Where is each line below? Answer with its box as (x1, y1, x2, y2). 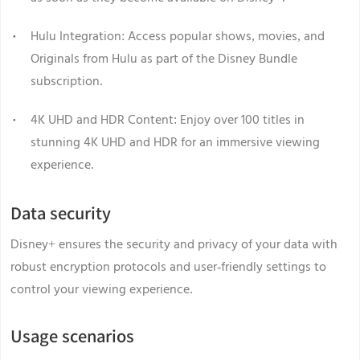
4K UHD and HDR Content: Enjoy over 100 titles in (31, 109, 305, 130)
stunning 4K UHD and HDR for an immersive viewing (31, 132, 320, 153)
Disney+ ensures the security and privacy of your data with (10, 234, 337, 255)
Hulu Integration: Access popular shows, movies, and (31, 26, 325, 47)
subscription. (31, 71, 103, 92)
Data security (10, 202, 111, 224)
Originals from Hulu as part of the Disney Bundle (31, 48, 297, 69)
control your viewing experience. (10, 279, 193, 300)
